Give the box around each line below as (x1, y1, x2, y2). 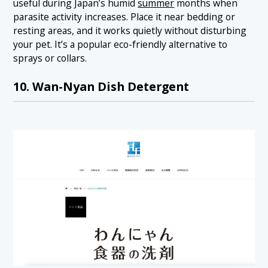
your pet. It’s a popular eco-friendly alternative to (13, 37, 228, 51)
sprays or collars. (13, 51, 87, 65)
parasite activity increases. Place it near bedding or (13, 10, 236, 23)
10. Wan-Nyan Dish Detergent (13, 78, 190, 95)
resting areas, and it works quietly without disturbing (13, 23, 247, 37)
